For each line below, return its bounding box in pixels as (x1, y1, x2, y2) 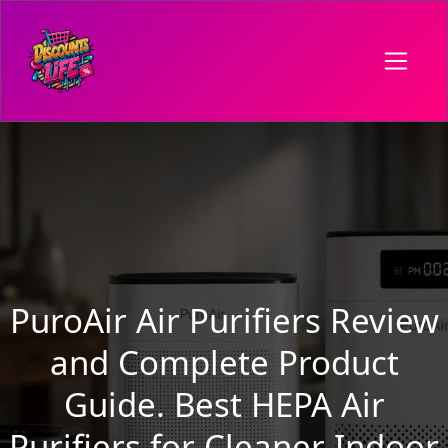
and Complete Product (49, 340, 399, 385)
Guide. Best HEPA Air (63, 382, 385, 427)
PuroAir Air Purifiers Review (9, 298, 439, 343)
